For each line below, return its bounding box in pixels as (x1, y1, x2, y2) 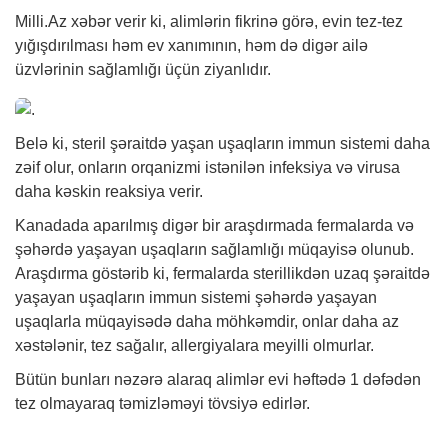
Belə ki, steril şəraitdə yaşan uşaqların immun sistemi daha (15, 134, 430, 152)
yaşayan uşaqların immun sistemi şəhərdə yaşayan (15, 288, 377, 306)
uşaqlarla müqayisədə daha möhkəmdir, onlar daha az (15, 312, 399, 330)
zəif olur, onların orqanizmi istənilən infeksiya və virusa (15, 158, 400, 176)
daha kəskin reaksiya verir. (15, 182, 203, 200)
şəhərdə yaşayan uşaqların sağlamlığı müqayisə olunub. (15, 240, 414, 258)
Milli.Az (15, 12, 71, 30)
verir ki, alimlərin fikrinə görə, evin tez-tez (111, 12, 403, 30)
